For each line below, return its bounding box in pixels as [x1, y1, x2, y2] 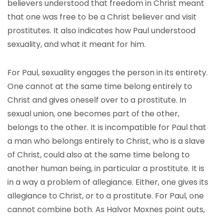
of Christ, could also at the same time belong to [7, 149, 190, 160]
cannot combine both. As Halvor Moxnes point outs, [7, 204, 205, 215]
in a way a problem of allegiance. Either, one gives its [7, 176, 208, 188]
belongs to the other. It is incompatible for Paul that [7, 122, 206, 133]
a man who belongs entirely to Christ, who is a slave [7, 135, 205, 147]
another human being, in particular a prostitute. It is [7, 163, 204, 174]
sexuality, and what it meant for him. [7, 39, 146, 50]
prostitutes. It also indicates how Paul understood [7, 25, 196, 36]
